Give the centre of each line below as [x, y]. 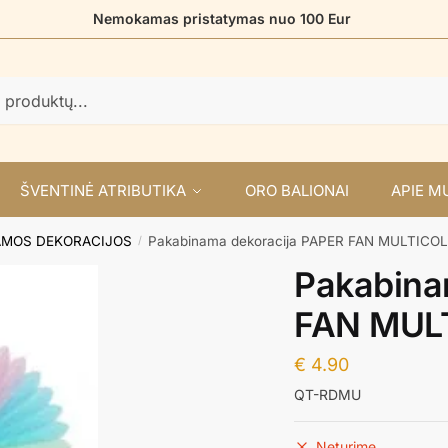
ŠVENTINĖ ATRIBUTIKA [102, 190]
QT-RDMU [328, 394]
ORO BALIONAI [296, 190]
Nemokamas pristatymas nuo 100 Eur [224, 18]
